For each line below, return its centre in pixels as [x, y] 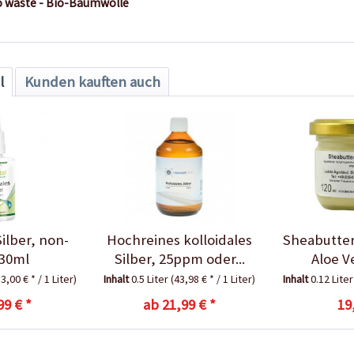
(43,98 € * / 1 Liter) [213, 279]
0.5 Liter [151, 279]
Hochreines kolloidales [180, 239]
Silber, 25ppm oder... [179, 258]
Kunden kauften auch [92, 81]
